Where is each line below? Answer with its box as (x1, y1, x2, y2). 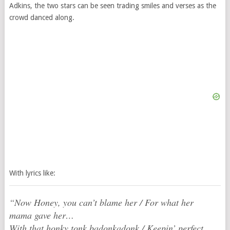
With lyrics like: (9, 168, 55, 177)
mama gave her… (9, 208, 74, 221)
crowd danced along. (9, 13, 74, 22)
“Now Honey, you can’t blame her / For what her (9, 196, 194, 208)
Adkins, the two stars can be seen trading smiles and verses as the (9, 1, 216, 10)
